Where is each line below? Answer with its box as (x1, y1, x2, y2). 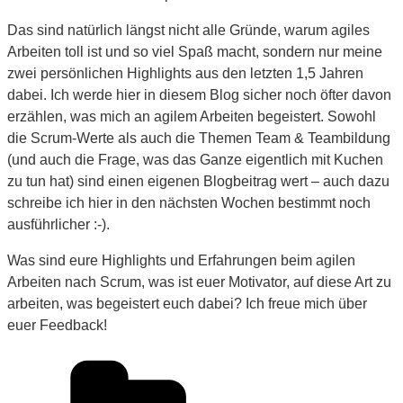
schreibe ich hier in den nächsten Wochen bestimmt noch (7, 194, 371, 210)
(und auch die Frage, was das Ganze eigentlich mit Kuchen (7, 151, 383, 167)
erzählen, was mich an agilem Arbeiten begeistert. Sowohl (7, 108, 376, 124)
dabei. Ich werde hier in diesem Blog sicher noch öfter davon (7, 86, 391, 103)
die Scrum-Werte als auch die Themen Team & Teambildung (7, 130, 390, 146)
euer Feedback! (7, 317, 107, 333)
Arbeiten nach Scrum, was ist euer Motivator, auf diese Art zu (7, 273, 391, 290)
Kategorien (276, 352, 346, 368)
